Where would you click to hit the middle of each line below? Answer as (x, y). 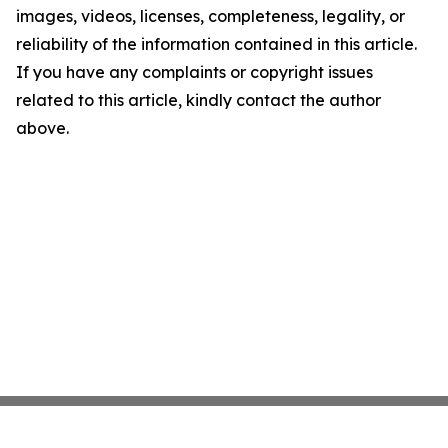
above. (42, 127)
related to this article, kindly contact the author (198, 99)
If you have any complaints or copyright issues (194, 71)
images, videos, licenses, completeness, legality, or (210, 15)
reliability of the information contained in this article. (216, 43)
